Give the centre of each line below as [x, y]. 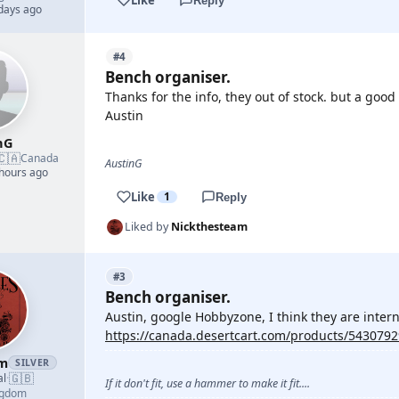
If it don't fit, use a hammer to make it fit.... [208, 383]
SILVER [33, 362]
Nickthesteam [209, 227]
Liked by [148, 227]
